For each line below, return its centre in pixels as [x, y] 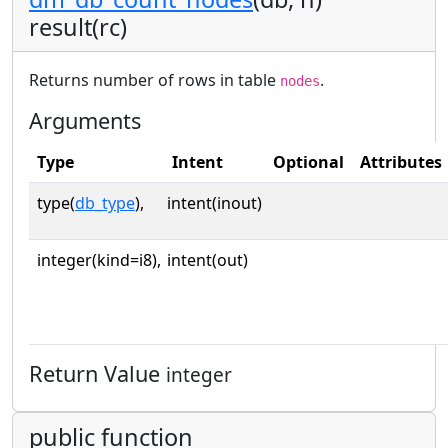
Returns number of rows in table [154, 79]
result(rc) [78, 26]
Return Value [97, 373]
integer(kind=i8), [99, 259]
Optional [308, 161]
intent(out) [207, 259]
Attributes [401, 161]
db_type [105, 202]
